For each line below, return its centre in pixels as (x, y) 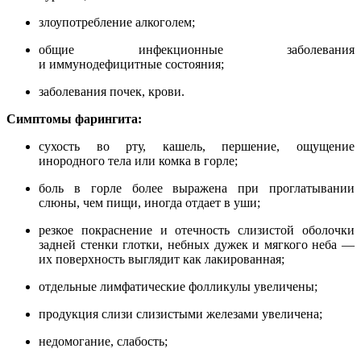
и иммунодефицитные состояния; (131, 64)
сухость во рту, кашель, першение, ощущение (197, 147)
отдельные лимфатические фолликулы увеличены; (178, 287)
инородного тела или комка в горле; (138, 161)
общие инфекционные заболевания (197, 50)
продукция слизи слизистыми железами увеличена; (180, 314)
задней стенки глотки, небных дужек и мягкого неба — (197, 245)
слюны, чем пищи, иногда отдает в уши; (149, 203)
